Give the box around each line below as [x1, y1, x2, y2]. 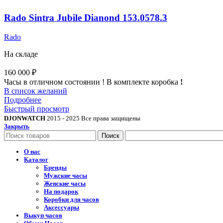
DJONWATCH [4, 114, 45, 122]
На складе [4, 50, 38, 59]
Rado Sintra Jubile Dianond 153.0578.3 [4, 12, 167, 23]
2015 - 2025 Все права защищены [47, 114, 140, 122]
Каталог [24, 155, 48, 163]
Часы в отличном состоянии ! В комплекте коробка [4, 78, 178, 87]
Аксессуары [44, 203, 79, 211]
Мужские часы [44, 171, 87, 179]
